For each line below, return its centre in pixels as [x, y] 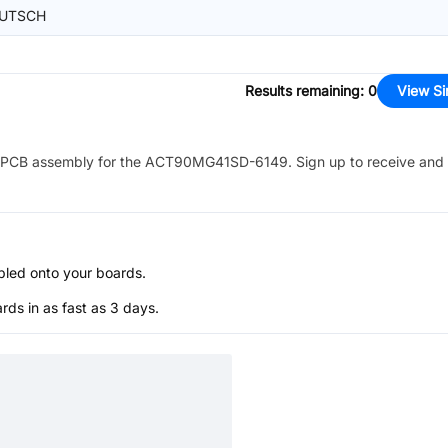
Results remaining [302, 90]
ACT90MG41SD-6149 [216, 161]
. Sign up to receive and [366, 161]
